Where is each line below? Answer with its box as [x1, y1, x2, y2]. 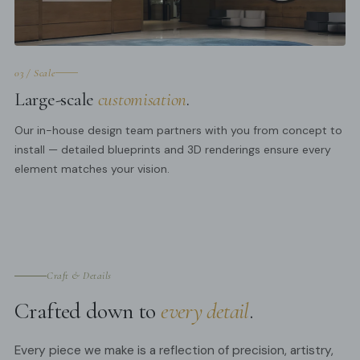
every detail [161, 297, 249, 325]
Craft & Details [47, 269, 112, 283]
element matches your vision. [14, 161, 170, 176]
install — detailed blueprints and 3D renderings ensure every [14, 141, 331, 157]
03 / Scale [14, 66, 55, 80]
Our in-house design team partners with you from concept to [14, 122, 342, 137]
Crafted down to [14, 297, 162, 325]
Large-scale [14, 88, 98, 111]
